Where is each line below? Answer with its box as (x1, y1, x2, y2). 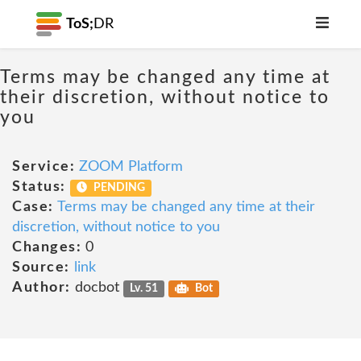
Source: (12, 260, 70, 275)
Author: (12, 280, 71, 295)
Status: (12, 180, 66, 194)
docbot (70, 280, 123, 295)
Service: (12, 160, 75, 174)
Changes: (12, 240, 81, 255)
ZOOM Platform (79, 160, 183, 174)
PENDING (91, 182, 146, 193)
